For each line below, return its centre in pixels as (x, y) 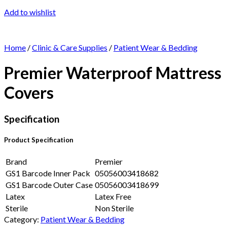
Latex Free (113, 197)
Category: (22, 219)
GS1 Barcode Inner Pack (48, 173)
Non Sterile (114, 208)
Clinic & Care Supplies (70, 47)
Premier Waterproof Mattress (113, 73)
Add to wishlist (30, 12)
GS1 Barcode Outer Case (49, 185)
